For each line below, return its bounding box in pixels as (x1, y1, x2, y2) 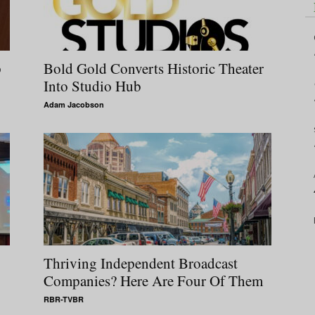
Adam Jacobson (44, 98, 104, 110)
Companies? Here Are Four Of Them (44, 270, 263, 290)
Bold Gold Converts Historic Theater (44, 58, 264, 78)
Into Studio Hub (44, 75, 141, 96)
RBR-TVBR (44, 293, 84, 304)
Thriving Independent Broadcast (44, 252, 238, 273)
